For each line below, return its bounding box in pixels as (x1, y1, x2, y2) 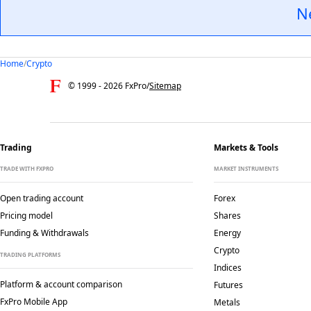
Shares (213, 210, 241, 221)
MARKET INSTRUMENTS (213, 165, 278, 172)
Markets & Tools (213, 142, 278, 153)
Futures (213, 279, 243, 291)
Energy (213, 227, 241, 239)
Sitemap (149, 79, 181, 92)
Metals (213, 296, 240, 308)
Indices (213, 262, 242, 274)
